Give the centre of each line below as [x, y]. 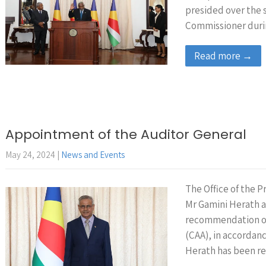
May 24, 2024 [30, 155]
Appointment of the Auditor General [126, 134]
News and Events [93, 155]
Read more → [223, 56]
